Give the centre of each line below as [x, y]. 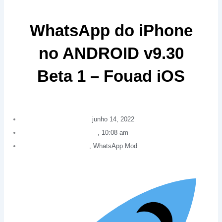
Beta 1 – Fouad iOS [111, 76]
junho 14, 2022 [113, 119]
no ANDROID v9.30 [111, 54]
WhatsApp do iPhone [111, 31]
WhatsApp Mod [115, 146]
